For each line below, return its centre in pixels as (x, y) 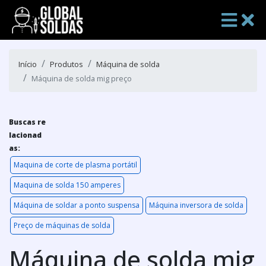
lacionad (25, 135)
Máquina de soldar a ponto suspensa (77, 205)
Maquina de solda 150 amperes (67, 185)
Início (28, 64)
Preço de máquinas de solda (62, 226)
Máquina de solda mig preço (82, 79)
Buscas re (27, 122)
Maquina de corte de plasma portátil (75, 165)
